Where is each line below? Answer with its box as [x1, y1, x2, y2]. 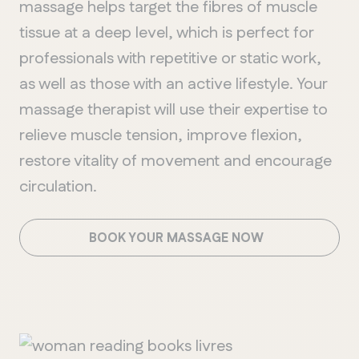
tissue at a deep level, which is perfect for [19, 21, 313, 44]
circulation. [19, 175, 97, 198]
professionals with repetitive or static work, [19, 46, 321, 70]
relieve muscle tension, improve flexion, [19, 123, 302, 147]
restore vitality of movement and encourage [19, 149, 332, 172]
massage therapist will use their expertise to [19, 98, 328, 121]
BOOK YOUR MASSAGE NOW [89, 228, 270, 248]
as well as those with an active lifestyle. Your [19, 72, 327, 95]
